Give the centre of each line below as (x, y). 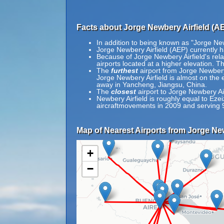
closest (123, 91)
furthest (124, 70)
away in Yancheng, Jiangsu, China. (152, 84)
